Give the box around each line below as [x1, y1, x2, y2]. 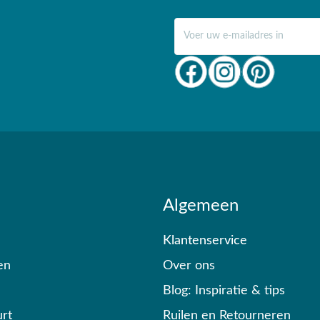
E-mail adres [174, 19, 227, 30]
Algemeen [163, 197, 239, 214]
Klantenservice [163, 234, 247, 247]
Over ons [163, 259, 215, 272]
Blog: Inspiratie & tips [163, 284, 285, 297]
